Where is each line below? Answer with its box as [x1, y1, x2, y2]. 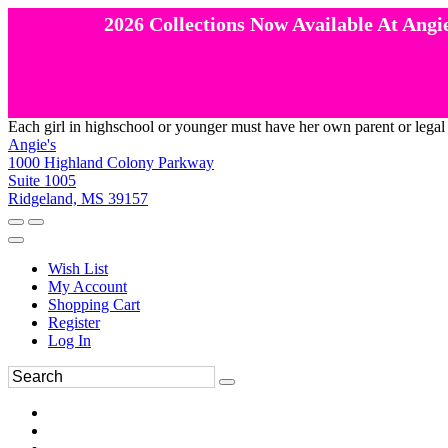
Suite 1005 [8, 172, 76, 189]
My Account [48, 278, 127, 295]
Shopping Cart [48, 296, 140, 313]
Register [48, 314, 100, 331]
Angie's [8, 136, 56, 153]
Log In [48, 332, 91, 349]
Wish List [48, 260, 108, 277]
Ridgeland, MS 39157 [8, 190, 148, 207]
